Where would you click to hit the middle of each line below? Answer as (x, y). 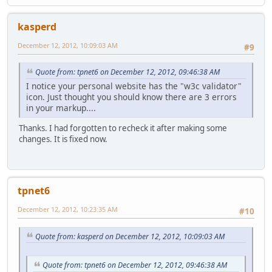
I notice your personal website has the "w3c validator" (134, 86)
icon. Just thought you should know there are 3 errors (131, 97)
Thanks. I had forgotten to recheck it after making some (123, 128)
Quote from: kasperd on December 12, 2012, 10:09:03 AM (130, 236)
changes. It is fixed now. (63, 139)
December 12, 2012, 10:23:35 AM (68, 209)
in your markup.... (61, 107)
